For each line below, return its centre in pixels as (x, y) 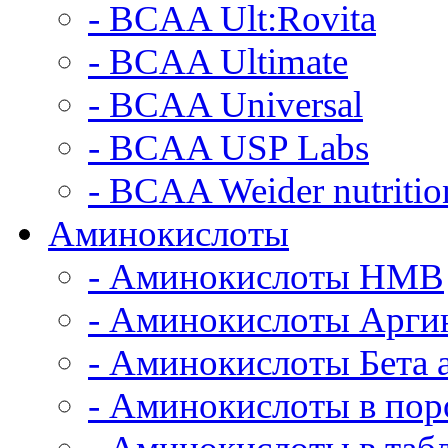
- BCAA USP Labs (228, 147)
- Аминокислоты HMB (266, 276)
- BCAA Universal (225, 104)
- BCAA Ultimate (218, 61)
